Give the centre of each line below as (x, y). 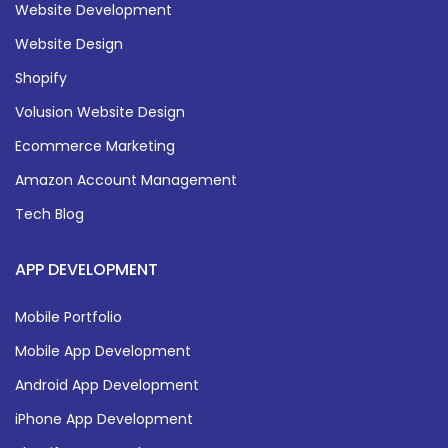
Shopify (41, 77)
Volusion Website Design (100, 111)
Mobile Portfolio (68, 316)
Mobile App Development (103, 350)
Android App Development (107, 384)
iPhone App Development (104, 418)
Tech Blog (49, 213)
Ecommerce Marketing (95, 145)
